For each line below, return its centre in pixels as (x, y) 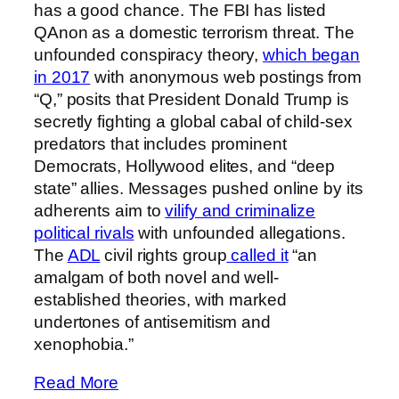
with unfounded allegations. (240, 232)
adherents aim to (100, 210)
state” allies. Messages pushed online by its (199, 188)
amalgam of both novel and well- (156, 277)
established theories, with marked (160, 299)
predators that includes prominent (160, 143)
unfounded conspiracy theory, (149, 54)
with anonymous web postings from (226, 77)
